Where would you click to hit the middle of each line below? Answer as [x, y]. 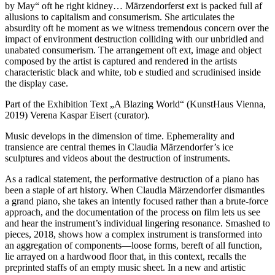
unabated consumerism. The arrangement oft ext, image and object [133, 50]
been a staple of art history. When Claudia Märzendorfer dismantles [135, 190]
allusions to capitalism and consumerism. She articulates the [120, 17]
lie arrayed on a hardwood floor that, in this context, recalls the [126, 256]
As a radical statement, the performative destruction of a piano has [132, 179]
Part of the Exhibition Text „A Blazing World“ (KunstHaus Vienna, [135, 104]
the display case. [37, 83]
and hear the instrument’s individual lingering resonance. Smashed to [137, 223]
